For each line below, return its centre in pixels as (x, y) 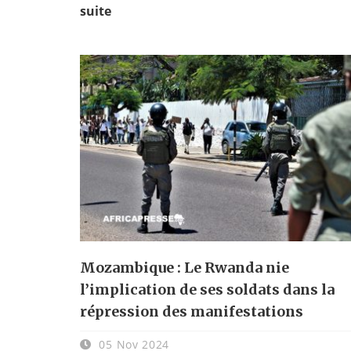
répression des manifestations (192, 311)
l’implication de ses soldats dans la (207, 289)
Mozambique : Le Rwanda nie (185, 267)
